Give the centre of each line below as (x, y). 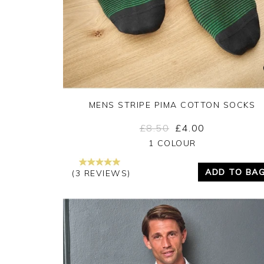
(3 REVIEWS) (101, 173)
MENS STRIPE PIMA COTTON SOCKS (172, 105)
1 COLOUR (172, 143)
